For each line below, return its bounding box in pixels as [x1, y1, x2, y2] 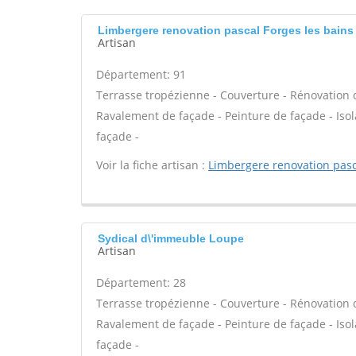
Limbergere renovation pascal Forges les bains [98, 24, 354, 37]
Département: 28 [96, 275, 186, 290]
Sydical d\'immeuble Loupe [98, 232, 244, 245]
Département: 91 [96, 67, 186, 82]
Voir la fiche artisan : [96, 157, 208, 172]
